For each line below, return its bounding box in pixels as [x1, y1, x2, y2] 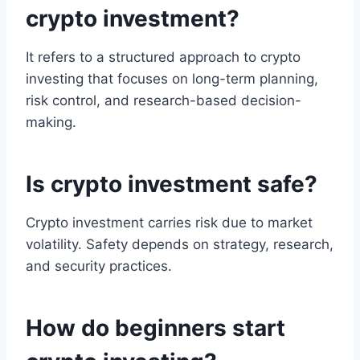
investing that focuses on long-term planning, [26, 71, 318, 88]
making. [26, 114, 76, 131]
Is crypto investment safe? [26, 170, 317, 198]
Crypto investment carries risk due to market [26, 215, 313, 231]
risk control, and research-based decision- [26, 92, 301, 109]
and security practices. [26, 258, 172, 275]
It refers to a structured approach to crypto [26, 49, 301, 66]
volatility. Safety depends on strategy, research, [26, 236, 333, 253]
